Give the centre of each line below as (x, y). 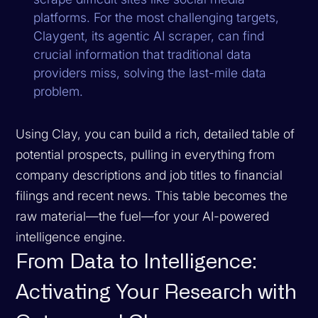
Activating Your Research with (157, 292)
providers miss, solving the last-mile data (150, 72)
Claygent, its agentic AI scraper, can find (149, 35)
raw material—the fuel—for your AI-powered (143, 216)
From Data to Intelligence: (137, 262)
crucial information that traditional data (143, 54)
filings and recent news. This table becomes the (152, 195)
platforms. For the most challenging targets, (157, 17)
